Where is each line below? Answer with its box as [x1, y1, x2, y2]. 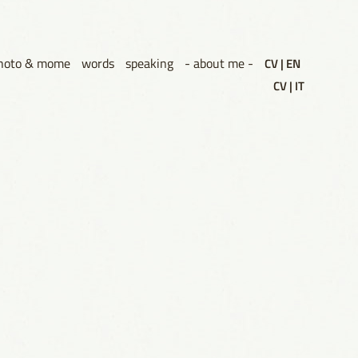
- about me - [184, 54, 253, 72]
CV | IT [272, 77, 304, 94]
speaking [125, 54, 173, 72]
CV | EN [264, 54, 300, 72]
